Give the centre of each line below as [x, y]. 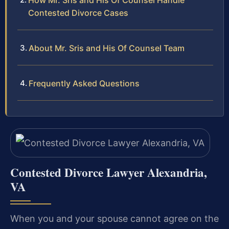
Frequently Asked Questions [84, 84]
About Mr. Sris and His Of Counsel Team [107, 48]
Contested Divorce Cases [78, 13]
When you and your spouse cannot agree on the [114, 218]
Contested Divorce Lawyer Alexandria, [109, 172]
